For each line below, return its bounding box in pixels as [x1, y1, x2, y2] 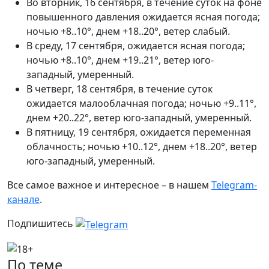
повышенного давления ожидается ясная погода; [26, 10, 260, 23]
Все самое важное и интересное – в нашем [7, 178, 211, 192]
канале [7, 193, 40, 206]
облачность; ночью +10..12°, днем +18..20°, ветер [26, 140, 257, 153]
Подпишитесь [7, 217, 76, 230]
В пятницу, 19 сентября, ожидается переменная [26, 125, 251, 139]
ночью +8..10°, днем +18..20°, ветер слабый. [26, 25, 230, 38]
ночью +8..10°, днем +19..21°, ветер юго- [26, 53, 214, 67]
